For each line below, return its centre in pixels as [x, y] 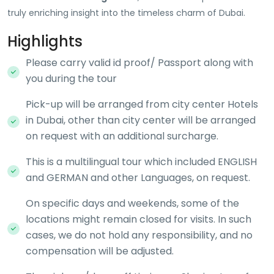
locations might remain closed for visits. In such [139, 219]
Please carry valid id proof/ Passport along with [139, 63]
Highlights [45, 41]
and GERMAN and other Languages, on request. [138, 178]
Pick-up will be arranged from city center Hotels [142, 104]
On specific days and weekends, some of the [132, 203]
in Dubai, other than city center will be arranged [141, 120]
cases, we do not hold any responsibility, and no [139, 235]
